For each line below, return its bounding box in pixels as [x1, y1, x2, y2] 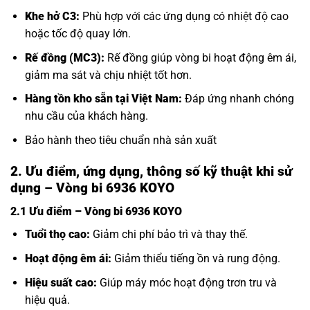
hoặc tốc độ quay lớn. [24, 27, 131, 41]
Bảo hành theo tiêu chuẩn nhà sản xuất [24, 133, 217, 147]
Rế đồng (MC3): [24, 51, 104, 64]
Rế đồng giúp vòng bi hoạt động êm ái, [104, 51, 296, 64]
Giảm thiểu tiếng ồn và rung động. [111, 251, 280, 265]
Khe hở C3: [24, 10, 80, 24]
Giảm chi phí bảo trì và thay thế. [89, 228, 248, 241]
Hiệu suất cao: [24, 275, 97, 289]
